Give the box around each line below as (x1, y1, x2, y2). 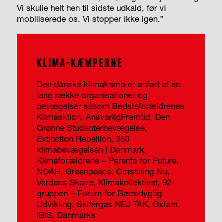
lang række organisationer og (36, 90, 148, 101)
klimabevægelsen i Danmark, (36, 144, 147, 155)
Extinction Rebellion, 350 (36, 133, 129, 144)
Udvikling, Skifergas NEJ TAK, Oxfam (36, 199, 178, 210)
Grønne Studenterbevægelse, (36, 122, 147, 133)
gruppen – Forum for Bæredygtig (36, 188, 162, 199)
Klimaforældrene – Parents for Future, (36, 155, 179, 166)
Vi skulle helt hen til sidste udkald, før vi (16, 2, 166, 13)
